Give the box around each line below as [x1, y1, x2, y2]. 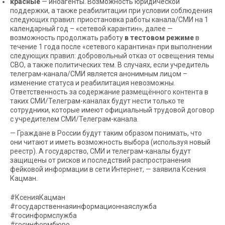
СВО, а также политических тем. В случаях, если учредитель [10, 61, 209, 69]
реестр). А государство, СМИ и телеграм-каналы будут [10, 147, 191, 155]
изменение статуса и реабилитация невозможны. [10, 79, 175, 87]
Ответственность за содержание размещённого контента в [10, 88, 208, 96]
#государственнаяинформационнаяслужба [10, 202, 157, 210]
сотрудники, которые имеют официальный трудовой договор [10, 106, 214, 114]
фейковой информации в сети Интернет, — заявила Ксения [10, 165, 206, 173]
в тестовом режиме [125, 34, 194, 42]
